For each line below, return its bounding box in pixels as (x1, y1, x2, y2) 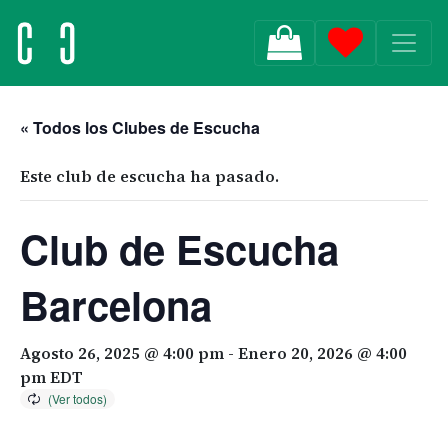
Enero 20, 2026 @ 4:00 (238, 342, 407, 364)
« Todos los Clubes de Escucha (20, 116, 260, 139)
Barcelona (20, 276, 212, 333)
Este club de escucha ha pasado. (20, 165, 279, 187)
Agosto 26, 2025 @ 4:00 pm (20, 342, 224, 364)
